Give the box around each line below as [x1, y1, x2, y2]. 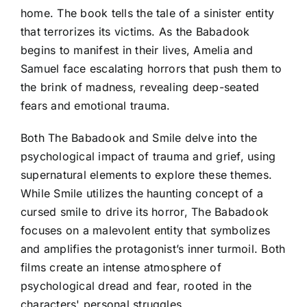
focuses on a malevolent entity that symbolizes [21, 223, 271, 237]
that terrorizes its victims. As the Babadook [21, 24, 250, 38]
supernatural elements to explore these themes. [21, 167, 273, 182]
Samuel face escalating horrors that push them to [21, 61, 282, 75]
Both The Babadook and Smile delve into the [21, 130, 258, 145]
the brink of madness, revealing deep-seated [21, 79, 260, 94]
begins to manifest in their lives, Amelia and [21, 42, 253, 57]
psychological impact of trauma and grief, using [21, 149, 276, 163]
